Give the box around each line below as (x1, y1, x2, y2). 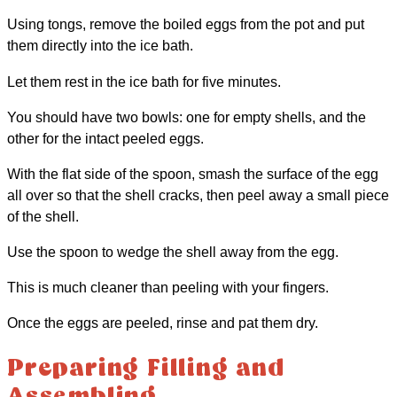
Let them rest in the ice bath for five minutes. (7, 73, 281, 90)
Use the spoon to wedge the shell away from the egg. (7, 244, 339, 261)
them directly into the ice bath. (7, 37, 193, 54)
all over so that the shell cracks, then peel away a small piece (7, 186, 389, 203)
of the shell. (7, 207, 79, 224)
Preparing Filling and (7, 356, 284, 383)
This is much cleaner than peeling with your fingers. (7, 279, 329, 296)
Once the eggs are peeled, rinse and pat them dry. (7, 315, 318, 331)
